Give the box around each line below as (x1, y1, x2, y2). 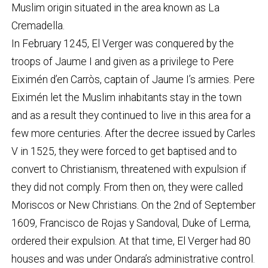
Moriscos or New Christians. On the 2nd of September (11, 199, 255, 212)
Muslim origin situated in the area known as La (11, 2, 220, 14)
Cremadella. (11, 20, 65, 32)
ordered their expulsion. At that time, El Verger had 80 (11, 235, 251, 248)
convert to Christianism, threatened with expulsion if (11, 163, 246, 176)
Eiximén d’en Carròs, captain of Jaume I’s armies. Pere (11, 74, 255, 86)
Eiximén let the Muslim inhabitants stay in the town (11, 92, 242, 104)
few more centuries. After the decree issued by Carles (11, 127, 255, 140)
